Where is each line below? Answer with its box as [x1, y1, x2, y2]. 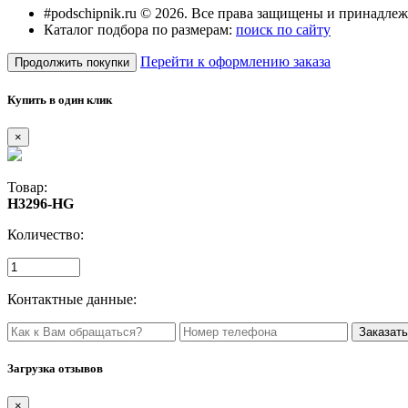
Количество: [7, 226, 84, 242]
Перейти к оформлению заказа [140, 54, 331, 70]
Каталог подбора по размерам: [44, 22, 236, 38]
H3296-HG [7, 195, 74, 211]
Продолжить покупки [15, 56, 129, 70]
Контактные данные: [7, 291, 137, 307]
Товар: [7, 178, 47, 195]
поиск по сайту [236, 22, 331, 38]
